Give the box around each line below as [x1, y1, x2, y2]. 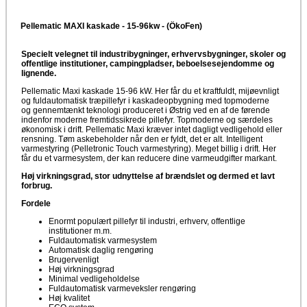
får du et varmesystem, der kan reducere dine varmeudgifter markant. [21, 153, 279, 163]
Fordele [21, 198, 51, 208]
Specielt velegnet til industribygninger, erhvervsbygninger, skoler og [21, 49, 286, 59]
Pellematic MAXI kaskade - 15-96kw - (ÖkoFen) [21, 21, 202, 31]
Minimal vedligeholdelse [49, 273, 140, 284]
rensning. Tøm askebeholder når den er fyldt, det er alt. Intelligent [21, 134, 262, 144]
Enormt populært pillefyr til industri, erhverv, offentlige [49, 216, 245, 226]
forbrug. [21, 180, 54, 191]
